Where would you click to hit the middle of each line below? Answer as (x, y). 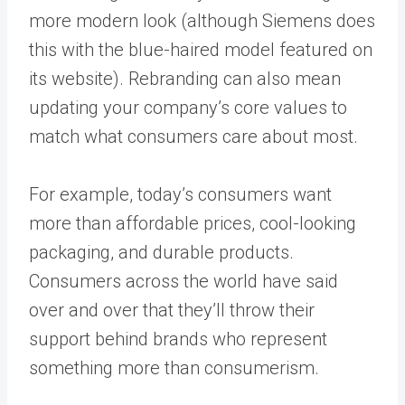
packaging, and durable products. (161, 252)
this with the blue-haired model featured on (201, 50)
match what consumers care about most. (196, 137)
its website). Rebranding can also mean (185, 79)
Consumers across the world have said (184, 281)
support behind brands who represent (178, 339)
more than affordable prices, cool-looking (193, 223)
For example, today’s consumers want (180, 194)
